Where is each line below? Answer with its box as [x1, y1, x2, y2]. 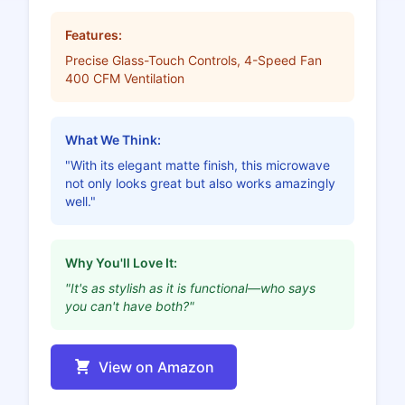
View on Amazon [99, 357, 214, 376]
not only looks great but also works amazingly [65, 174, 335, 191]
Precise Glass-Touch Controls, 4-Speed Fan [65, 52, 322, 68]
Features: [65, 26, 122, 42]
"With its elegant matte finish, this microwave [65, 156, 330, 173]
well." [65, 193, 96, 209]
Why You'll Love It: [65, 254, 177, 270]
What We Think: [65, 131, 161, 147]
